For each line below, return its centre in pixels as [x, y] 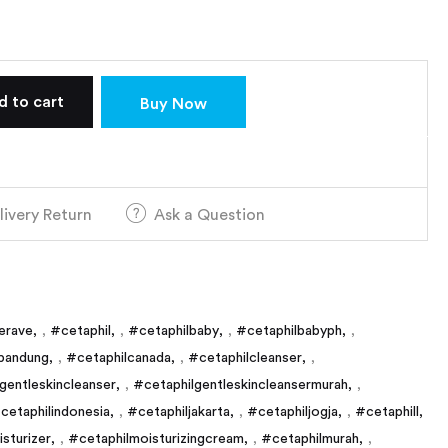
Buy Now [173, 103]
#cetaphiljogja [292, 411]
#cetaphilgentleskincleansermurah [240, 384]
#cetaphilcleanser [245, 357]
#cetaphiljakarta [178, 411]
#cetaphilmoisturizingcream [156, 438]
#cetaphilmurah [310, 438]
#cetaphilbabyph [289, 330]
